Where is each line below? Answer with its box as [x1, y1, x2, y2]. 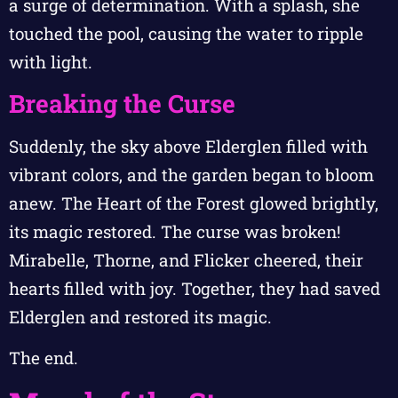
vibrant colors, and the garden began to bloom [9, 163, 374, 187]
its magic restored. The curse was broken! [9, 220, 340, 243]
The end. [9, 346, 78, 370]
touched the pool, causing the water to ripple [9, 21, 363, 44]
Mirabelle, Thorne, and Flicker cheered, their [9, 249, 363, 272]
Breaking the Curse [9, 87, 235, 121]
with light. [9, 50, 92, 73]
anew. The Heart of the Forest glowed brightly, [9, 192, 378, 215]
